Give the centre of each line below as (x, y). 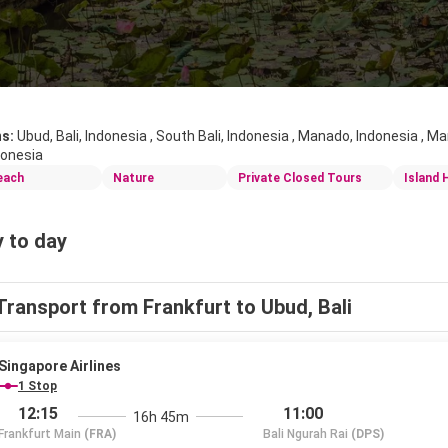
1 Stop (42, 386)
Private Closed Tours (300, 177)
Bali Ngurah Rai (307, 434)
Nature (133, 177)
